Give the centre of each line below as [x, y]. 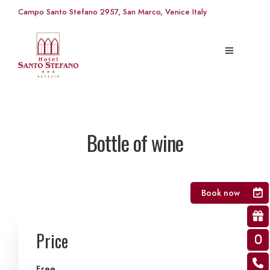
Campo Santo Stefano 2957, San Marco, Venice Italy [112, 12]
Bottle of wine [135, 143]
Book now [221, 193]
